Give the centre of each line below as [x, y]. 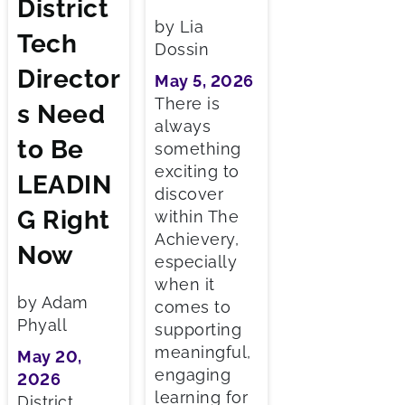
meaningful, [203, 352]
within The [197, 216]
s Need [61, 115]
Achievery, [197, 239]
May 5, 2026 [204, 80]
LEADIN [64, 185]
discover [189, 193]
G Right [64, 221]
